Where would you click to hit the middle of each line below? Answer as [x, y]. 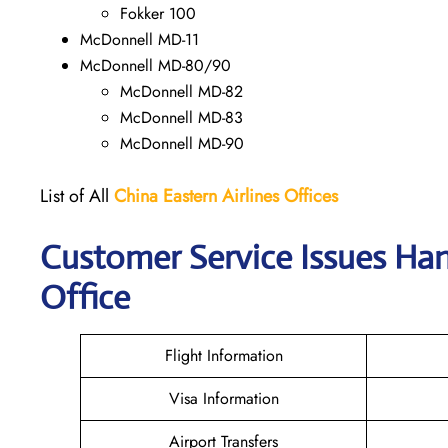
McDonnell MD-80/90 [155, 65]
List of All [77, 195]
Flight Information [223, 355]
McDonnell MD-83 [181, 117]
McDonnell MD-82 [181, 91]
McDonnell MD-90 [182, 143]
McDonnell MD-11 [139, 39]
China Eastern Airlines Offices [226, 195]
